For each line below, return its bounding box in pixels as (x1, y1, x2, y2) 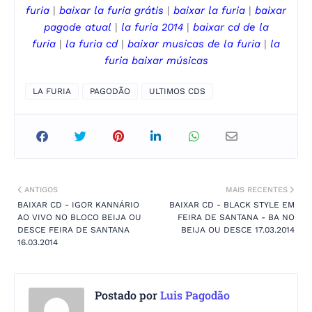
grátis (134, 4, 164, 17)
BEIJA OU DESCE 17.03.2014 (181, 225, 295, 235)
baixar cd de (192, 21, 259, 34)
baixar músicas (131, 54, 208, 68)
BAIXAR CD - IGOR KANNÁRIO (17, 200, 139, 210)
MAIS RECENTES (226, 185, 288, 195)
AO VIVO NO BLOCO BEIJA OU (17, 212, 141, 223)
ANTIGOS (24, 185, 58, 195)
